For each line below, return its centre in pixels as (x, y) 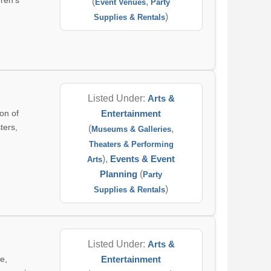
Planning (119, 174)
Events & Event (143, 159)
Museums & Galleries (132, 129)
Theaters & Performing (131, 144)
